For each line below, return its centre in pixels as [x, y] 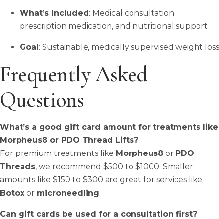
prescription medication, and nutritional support [114, 26]
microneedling [68, 193]
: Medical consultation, [132, 13]
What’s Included [54, 13]
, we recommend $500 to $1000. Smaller [114, 166]
